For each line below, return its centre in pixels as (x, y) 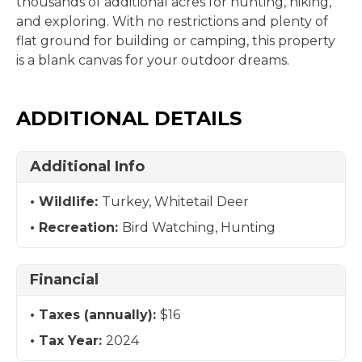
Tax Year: (72, 341)
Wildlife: (70, 202)
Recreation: (80, 227)
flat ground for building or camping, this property (176, 41)
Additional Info (87, 166)
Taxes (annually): (99, 315)
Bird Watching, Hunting (199, 227)
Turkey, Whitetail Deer (175, 202)
